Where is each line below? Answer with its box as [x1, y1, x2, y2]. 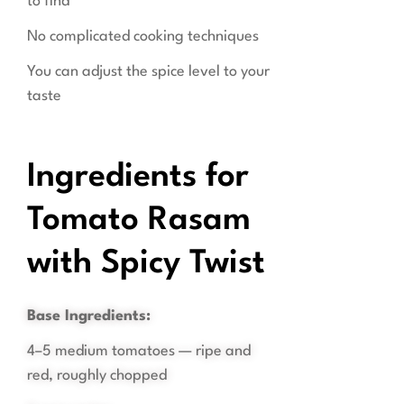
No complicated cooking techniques [27, 29, 259, 45]
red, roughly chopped [27, 368, 167, 384]
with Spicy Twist [27, 248, 265, 281]
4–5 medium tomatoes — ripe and [27, 344, 251, 360]
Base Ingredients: [27, 308, 151, 325]
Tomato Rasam [27, 205, 251, 238]
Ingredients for [27, 161, 249, 195]
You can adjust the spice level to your [27, 64, 270, 80]
